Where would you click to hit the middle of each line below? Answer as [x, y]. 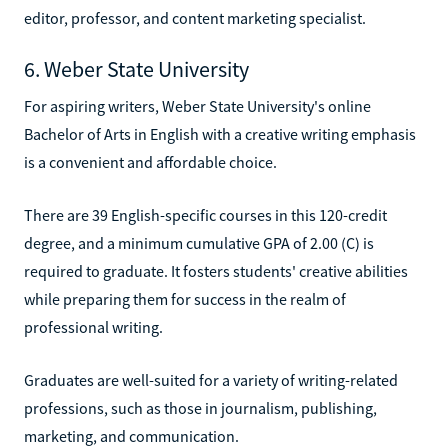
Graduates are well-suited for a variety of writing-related [211, 379]
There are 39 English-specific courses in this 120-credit [205, 214]
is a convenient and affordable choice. [150, 161]
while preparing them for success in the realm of [185, 298]
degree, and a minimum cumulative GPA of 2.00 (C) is [199, 242]
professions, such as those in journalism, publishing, [200, 407]
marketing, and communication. [131, 435]
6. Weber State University [136, 68]
